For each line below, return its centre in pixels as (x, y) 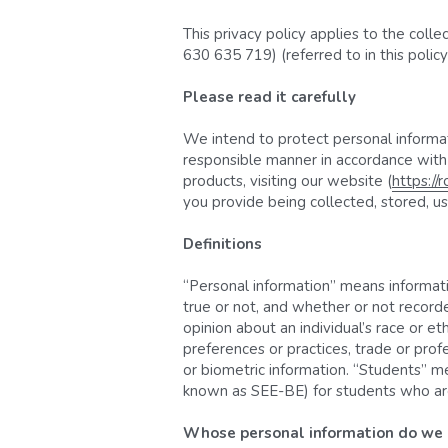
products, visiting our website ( (287, 180)
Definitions (222, 243)
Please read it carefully (269, 96)
